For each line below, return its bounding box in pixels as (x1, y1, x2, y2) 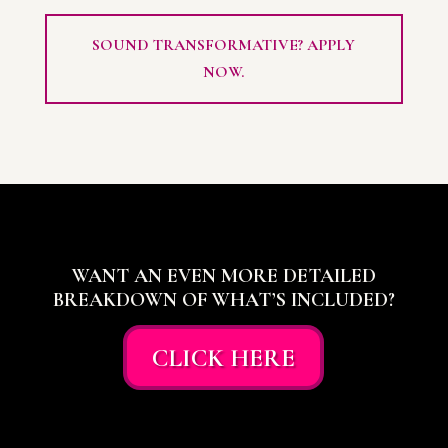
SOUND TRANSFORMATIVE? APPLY (92, 35, 356, 56)
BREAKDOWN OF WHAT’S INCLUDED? (52, 288, 395, 313)
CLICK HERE (152, 342, 296, 373)
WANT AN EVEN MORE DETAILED (71, 264, 376, 289)
